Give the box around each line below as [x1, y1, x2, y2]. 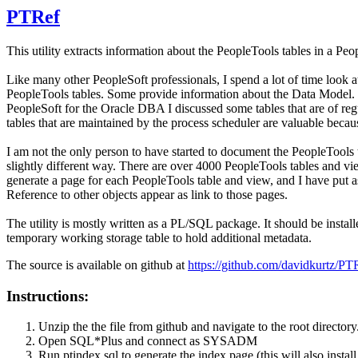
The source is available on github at [6, 257, 188, 272]
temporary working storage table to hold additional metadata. [6, 230, 315, 245]
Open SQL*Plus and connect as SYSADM [38, 334, 257, 348]
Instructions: [6, 287, 89, 304]
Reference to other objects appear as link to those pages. [6, 187, 288, 201]
